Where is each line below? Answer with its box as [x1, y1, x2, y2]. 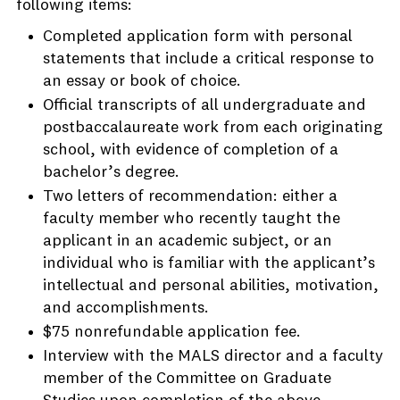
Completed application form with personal [43, 29, 353, 45]
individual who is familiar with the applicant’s [43, 255, 375, 271]
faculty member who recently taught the [43, 211, 340, 227]
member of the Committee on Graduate [43, 371, 331, 387]
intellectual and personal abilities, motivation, [43, 278, 379, 294]
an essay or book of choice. [43, 73, 241, 89]
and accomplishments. [43, 300, 209, 316]
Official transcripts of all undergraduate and [43, 97, 366, 113]
